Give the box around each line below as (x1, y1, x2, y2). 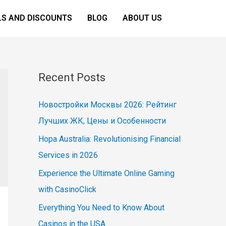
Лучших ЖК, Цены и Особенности (38, 116, 166, 126)
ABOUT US (122, 13, 162, 23)
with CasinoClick (38, 184, 96, 194)
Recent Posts (38, 71, 105, 84)
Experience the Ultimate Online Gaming (38, 168, 175, 178)
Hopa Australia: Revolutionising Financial (38, 134, 181, 144)
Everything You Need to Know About (38, 202, 164, 212)
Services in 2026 (38, 150, 98, 160)
